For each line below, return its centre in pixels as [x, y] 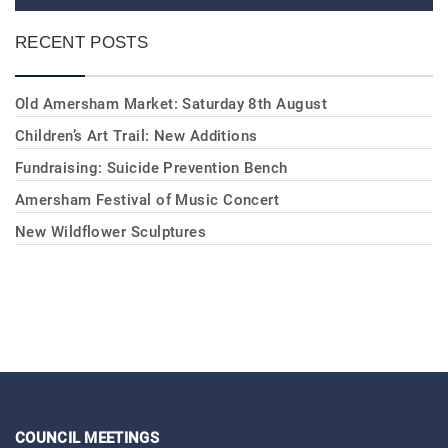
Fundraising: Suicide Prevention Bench [151, 167]
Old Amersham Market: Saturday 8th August [171, 103]
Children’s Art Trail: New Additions [136, 135]
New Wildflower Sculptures [111, 231]
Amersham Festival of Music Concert [147, 199]
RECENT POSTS [81, 41]
